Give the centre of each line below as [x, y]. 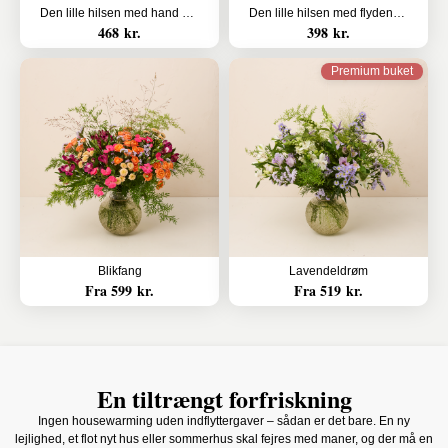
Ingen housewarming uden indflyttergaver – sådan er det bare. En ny [224, 421]
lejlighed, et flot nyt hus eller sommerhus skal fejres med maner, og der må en [224, 439]
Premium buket [372, 71]
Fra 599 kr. [119, 290]
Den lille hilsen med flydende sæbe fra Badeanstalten [399, 13]
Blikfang [119, 271]
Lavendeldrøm [328, 271]
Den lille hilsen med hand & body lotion [188, 13]
